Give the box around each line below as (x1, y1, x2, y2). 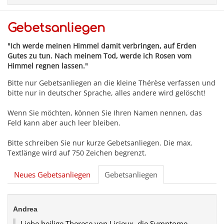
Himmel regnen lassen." (7, 60, 88, 70)
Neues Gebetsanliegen (14, 169, 90, 179)
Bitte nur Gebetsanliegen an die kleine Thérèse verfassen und (7, 77, 215, 87)
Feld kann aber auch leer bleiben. (7, 117, 120, 127)
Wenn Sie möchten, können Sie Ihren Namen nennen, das (7, 107, 202, 117)
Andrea (13, 204, 37, 213)
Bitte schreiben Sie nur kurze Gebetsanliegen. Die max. (7, 137, 192, 147)
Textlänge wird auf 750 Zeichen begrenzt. (7, 147, 146, 157)
